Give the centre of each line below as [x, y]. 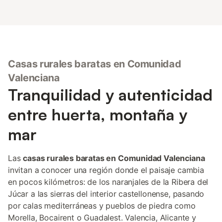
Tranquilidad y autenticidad [110, 95]
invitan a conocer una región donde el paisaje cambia [106, 170]
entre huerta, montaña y [98, 114]
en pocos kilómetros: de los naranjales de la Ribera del [108, 182]
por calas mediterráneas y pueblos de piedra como [102, 206]
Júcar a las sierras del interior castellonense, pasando [106, 194]
